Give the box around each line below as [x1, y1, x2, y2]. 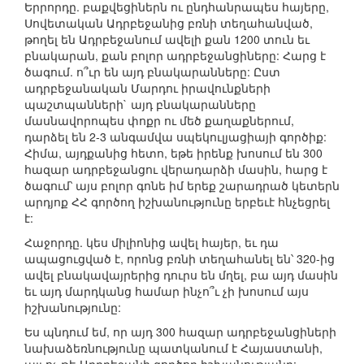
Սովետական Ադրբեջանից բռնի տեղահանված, [24, 15, 313, 32]
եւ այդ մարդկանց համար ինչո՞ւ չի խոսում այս [24, 283, 309, 300]
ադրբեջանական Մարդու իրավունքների [24, 80, 271, 97]
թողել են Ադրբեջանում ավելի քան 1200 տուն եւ [24, 31, 310, 48]
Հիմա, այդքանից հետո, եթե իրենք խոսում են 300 [24, 145, 323, 162]
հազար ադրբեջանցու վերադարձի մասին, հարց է [24, 161, 327, 178]
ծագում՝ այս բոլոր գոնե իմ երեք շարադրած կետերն [24, 177, 340, 194]
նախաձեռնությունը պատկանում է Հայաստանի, [24, 340, 323, 357]
